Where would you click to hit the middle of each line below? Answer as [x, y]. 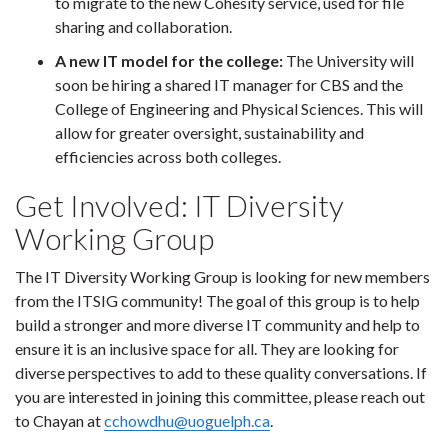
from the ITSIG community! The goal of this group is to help [217, 300]
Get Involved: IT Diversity [179, 204]
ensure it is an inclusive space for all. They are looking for [207, 348]
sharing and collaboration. [143, 26]
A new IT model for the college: [169, 60]
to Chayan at [59, 420]
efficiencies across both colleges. [168, 156]
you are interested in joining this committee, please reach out [220, 396]
